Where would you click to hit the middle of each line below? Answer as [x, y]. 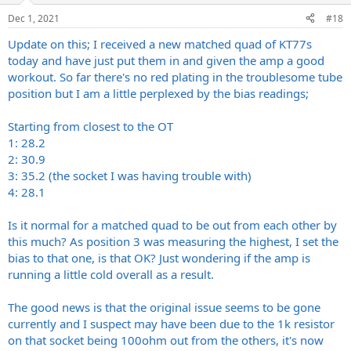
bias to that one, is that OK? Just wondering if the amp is [159, 257]
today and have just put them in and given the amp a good [166, 60]
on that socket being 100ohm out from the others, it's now [166, 340]
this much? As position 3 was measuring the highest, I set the [173, 241]
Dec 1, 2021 [34, 18]
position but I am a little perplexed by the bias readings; [158, 93]
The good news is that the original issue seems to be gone [164, 307]
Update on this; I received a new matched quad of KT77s [160, 43]
